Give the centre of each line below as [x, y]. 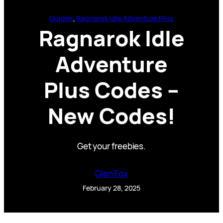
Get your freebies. [111, 146]
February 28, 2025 [111, 188]
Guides [61, 18]
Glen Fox [111, 173]
